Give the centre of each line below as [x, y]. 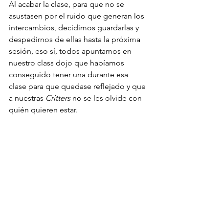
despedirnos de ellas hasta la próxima [76, 39]
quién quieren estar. [43, 109]
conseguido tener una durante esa [69, 74]
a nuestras [27, 98]
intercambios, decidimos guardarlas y [75, 27]
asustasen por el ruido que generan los [77, 16]
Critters [58, 98]
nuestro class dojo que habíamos [67, 63]
